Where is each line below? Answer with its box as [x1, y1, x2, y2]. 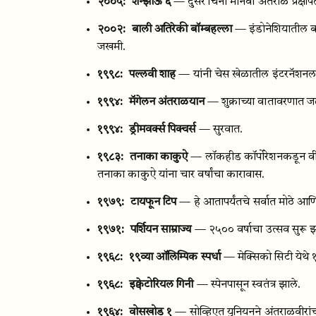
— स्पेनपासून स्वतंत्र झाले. [196, 279, 301, 291]
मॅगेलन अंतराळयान [128, 97, 205, 108]
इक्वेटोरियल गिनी [128, 279, 194, 291]
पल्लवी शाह [128, 69, 176, 80]
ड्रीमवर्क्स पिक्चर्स [128, 124, 196, 135]
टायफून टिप [130, 197, 177, 208]
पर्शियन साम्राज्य [130, 224, 192, 236]
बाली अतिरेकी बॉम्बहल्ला [131, 24, 232, 35]
